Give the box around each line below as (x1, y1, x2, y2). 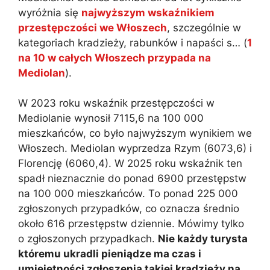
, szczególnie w (167, 21, 241, 34)
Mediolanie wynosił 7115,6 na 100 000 (18, 112, 204, 125)
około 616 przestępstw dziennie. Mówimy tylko (18, 218, 244, 230)
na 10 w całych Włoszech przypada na (18, 51, 211, 64)
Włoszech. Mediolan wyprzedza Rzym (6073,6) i (18, 142, 252, 155)
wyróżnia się (18, 6, 81, 19)
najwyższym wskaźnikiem (81, 6, 215, 19)
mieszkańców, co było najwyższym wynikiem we (18, 127, 252, 140)
